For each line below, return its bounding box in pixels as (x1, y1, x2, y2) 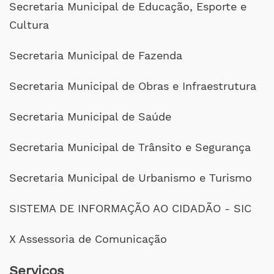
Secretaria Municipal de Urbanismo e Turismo (9, 171, 252, 184)
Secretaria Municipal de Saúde (9, 110, 171, 123)
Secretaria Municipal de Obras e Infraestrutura (9, 80, 256, 92)
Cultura (9, 18, 49, 31)
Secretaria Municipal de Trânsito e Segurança (9, 141, 251, 154)
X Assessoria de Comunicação (9, 232, 167, 245)
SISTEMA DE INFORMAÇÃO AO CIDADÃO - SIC (9, 202, 251, 215)
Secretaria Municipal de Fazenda (9, 49, 182, 62)
